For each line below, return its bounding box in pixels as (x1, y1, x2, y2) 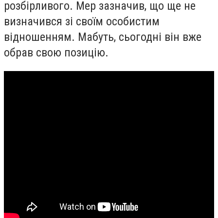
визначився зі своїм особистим (4, 15, 160, 29)
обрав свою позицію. (4, 46, 111, 60)
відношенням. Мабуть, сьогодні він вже (4, 30, 201, 44)
